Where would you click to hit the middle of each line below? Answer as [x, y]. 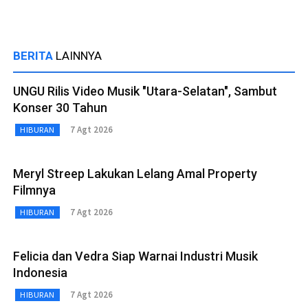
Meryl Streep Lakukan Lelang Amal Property [135, 173]
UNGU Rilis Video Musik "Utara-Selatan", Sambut [145, 91]
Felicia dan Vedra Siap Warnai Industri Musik [135, 256]
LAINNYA [79, 55]
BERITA [34, 55]
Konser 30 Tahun [60, 107]
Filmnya [34, 190]
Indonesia [40, 272]
